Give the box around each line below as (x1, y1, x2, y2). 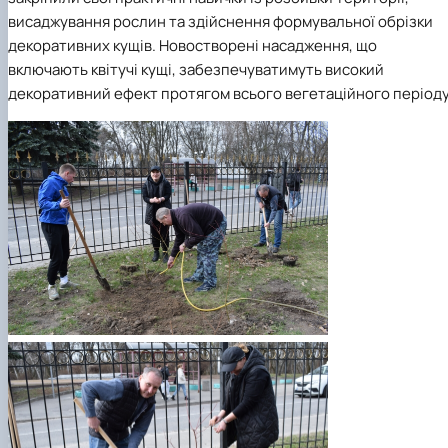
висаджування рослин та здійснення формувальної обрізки (8, 11, 433, 32)
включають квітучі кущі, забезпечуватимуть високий (8, 59, 384, 80)
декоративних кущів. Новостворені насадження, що (8, 35, 377, 56)
